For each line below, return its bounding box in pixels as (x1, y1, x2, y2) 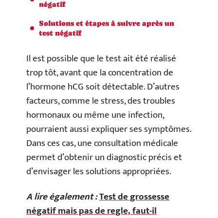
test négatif (39, 28, 81, 37)
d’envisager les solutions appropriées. (26, 164, 171, 179)
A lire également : (26, 189, 97, 204)
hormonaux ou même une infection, (26, 108, 164, 123)
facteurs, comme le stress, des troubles (26, 93, 175, 109)
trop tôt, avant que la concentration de (26, 65, 173, 80)
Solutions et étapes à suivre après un (39, 18, 174, 27)
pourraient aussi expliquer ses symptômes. (26, 122, 191, 137)
